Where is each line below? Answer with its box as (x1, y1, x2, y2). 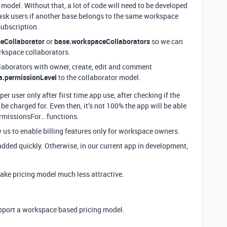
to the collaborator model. (57, 72, 141, 82)
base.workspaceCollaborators (54, 36, 150, 46)
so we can (150, 36, 183, 46)
